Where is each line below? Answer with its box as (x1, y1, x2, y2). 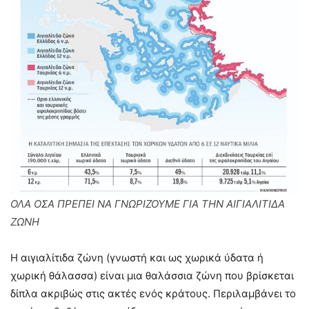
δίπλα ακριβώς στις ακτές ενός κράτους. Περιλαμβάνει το (10, 286, 296, 300)
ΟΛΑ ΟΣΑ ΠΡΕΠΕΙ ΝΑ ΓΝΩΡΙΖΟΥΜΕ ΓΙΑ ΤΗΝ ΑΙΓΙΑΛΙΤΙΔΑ (10, 197, 285, 210)
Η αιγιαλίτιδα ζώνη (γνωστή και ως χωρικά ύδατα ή (10, 250, 263, 264)
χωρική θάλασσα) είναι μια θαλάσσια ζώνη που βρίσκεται (10, 268, 294, 282)
